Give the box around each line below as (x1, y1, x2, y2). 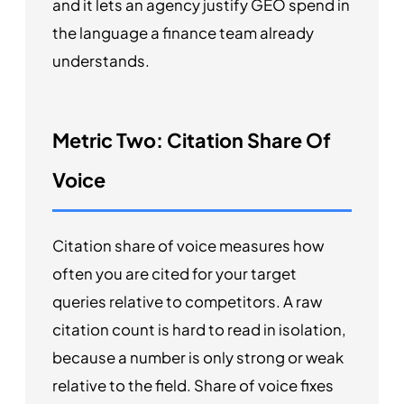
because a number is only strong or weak (52, 348, 344, 368)
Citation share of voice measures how (52, 236, 324, 256)
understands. (52, 50, 150, 70)
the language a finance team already (52, 23, 314, 42)
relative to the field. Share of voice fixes (52, 376, 334, 396)
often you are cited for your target (52, 264, 297, 284)
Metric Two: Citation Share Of (52, 128, 331, 153)
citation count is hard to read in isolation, (52, 320, 346, 340)
